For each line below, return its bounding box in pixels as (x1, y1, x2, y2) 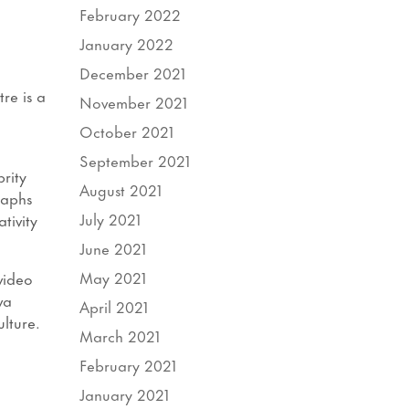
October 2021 (79, 118, 174, 142)
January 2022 (79, 30, 174, 55)
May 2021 (79, 264, 147, 288)
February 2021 (79, 351, 177, 376)
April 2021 (79, 293, 149, 318)
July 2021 (79, 205, 142, 230)
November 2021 (79, 89, 188, 113)
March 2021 (79, 322, 161, 347)
